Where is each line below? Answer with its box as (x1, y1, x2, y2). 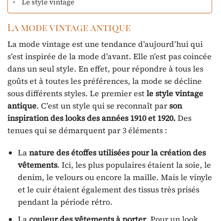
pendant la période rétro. (17, 196, 112, 208)
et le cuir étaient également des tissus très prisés (17, 184, 199, 195)
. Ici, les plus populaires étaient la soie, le (57, 159, 211, 171)
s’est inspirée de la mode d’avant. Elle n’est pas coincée (7, 50, 212, 62)
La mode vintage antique (7, 21, 131, 34)
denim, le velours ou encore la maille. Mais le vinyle (17, 172, 212, 183)
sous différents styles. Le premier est (7, 87, 147, 99)
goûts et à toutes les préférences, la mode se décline (7, 75, 202, 86)
